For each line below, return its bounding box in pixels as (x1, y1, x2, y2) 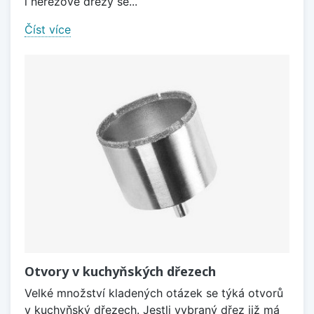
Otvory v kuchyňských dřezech (25, 263, 216, 280)
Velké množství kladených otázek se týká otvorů (25, 286, 283, 301)
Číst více (25, 22, 71, 36)
